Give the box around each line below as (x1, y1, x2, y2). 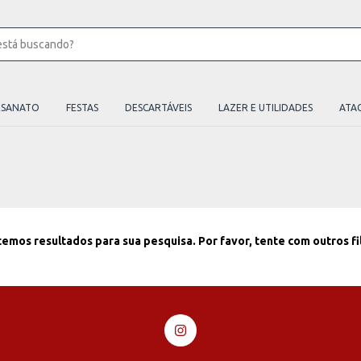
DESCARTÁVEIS (125, 102, 192, 113)
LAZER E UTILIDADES (218, 102, 313, 113)
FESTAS (66, 102, 98, 113)
